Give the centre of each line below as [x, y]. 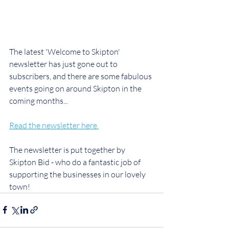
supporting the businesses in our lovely [78, 174]
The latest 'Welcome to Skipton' [65, 51]
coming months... [39, 100]
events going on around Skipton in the [76, 88]
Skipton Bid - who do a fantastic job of [76, 162]
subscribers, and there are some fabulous [81, 76]
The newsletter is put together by [68, 150]
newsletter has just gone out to [64, 64]
